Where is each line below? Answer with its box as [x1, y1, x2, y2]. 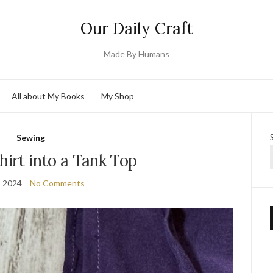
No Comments [29, 178, 85, 188]
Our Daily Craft [80, 18, 193, 38]
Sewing [16, 132, 46, 143]
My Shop [101, 90, 134, 101]
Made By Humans [104, 49, 169, 59]
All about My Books [12, 90, 85, 101]
